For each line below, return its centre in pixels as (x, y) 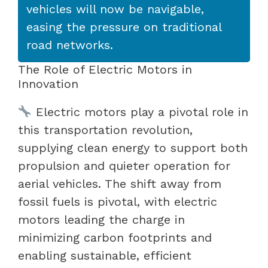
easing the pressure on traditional (124, 27)
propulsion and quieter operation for (124, 165)
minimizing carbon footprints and (115, 237)
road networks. (70, 45)
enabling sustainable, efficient (105, 255)
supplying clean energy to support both (133, 147)
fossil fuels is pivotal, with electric (118, 201)
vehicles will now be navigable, (115, 9)
